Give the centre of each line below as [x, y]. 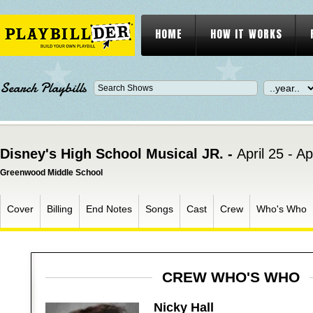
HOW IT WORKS [246, 34]
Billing [60, 209]
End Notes [109, 209]
